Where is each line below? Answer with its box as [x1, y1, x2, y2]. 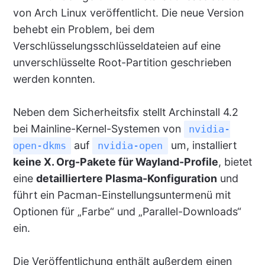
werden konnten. [12, 73, 95, 86]
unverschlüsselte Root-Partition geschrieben [12, 56, 231, 69]
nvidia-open [97, 140, 163, 152]
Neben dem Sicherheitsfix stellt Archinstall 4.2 [12, 106, 238, 119]
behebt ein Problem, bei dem [12, 23, 155, 36]
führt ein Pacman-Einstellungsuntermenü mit [12, 189, 231, 202]
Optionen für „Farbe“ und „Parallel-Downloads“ [12, 205, 241, 218]
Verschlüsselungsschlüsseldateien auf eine [12, 40, 221, 53]
